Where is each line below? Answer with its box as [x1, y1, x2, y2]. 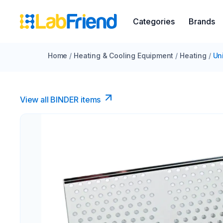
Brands [189, 16, 215, 26]
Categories [133, 16, 175, 26]
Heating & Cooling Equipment [74, 51, 174, 60]
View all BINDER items [20, 95, 101, 105]
